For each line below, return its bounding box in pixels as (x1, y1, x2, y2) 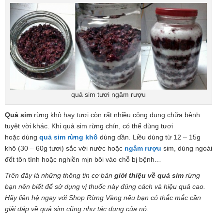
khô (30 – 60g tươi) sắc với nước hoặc (5, 144, 124, 153)
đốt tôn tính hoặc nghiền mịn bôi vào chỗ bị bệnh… (5, 155, 161, 164)
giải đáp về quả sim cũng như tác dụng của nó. (5, 205, 149, 213)
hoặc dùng (5, 133, 39, 141)
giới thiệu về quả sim (114, 171, 184, 180)
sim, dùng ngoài (161, 144, 212, 153)
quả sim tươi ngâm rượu (71, 91, 146, 99)
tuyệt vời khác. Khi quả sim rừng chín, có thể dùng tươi (5, 122, 173, 130)
